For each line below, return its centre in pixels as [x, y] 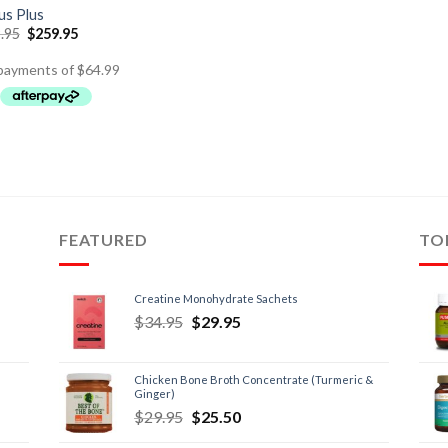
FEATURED [103, 240]
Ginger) [154, 393]
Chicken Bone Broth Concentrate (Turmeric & [253, 379]
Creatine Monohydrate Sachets [216, 298]
